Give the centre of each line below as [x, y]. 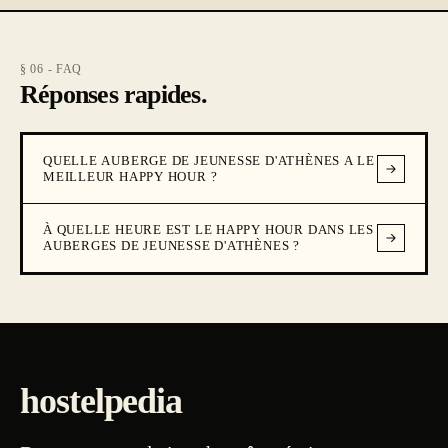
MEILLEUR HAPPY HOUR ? [130, 176]
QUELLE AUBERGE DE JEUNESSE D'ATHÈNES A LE [209, 160]
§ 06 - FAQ [51, 69]
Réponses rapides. [113, 94]
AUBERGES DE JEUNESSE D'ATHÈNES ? [171, 245]
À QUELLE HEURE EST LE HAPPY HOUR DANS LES [208, 229]
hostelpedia [101, 401]
